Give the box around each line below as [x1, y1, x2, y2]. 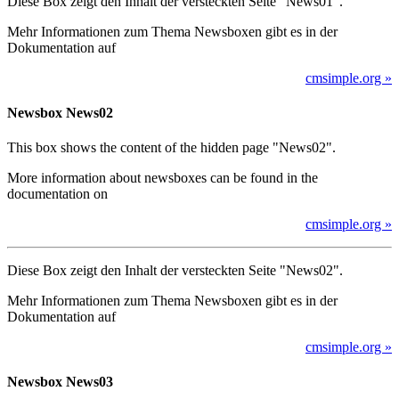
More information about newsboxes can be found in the [7, 170, 318, 186]
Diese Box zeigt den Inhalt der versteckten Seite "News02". [7, 263, 343, 279]
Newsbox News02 [7, 104, 113, 120]
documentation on [7, 186, 108, 202]
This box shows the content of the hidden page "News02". [7, 140, 336, 156]
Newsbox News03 [7, 374, 113, 390]
